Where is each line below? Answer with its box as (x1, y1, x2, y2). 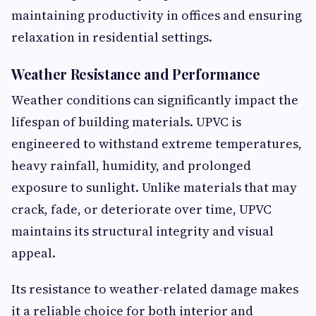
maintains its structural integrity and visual (11, 222, 274, 240)
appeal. (11, 244, 56, 262)
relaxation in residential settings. (11, 28, 212, 46)
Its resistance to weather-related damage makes (11, 280, 298, 298)
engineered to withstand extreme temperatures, (11, 135, 302, 152)
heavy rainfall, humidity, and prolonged (11, 157, 251, 174)
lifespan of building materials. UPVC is (11, 113, 241, 130)
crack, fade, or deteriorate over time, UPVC (11, 200, 272, 218)
